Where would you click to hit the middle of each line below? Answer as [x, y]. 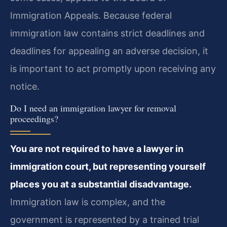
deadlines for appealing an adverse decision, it [109, 51]
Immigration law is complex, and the [88, 202]
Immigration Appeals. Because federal [91, 16]
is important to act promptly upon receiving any [113, 69]
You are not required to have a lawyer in [97, 148]
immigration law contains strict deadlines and [107, 33]
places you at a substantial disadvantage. [101, 184]
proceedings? [34, 118]
